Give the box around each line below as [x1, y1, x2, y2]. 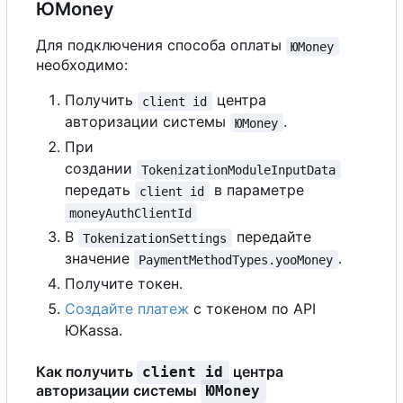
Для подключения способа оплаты [36, 36, 286, 55]
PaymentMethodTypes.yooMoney [139, 252, 334, 267]
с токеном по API [189, 300, 316, 318]
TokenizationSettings [83, 230, 228, 246]
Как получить [36, 363, 137, 381]
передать [65, 181, 135, 200]
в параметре [209, 181, 304, 200]
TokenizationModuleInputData [141, 162, 336, 177]
